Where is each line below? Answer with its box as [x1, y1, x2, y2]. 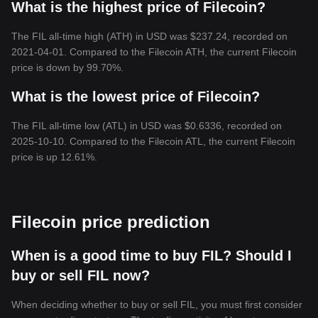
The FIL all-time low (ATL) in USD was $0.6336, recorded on [11, 120, 282, 131]
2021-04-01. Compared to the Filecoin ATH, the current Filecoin [11, 46, 297, 57]
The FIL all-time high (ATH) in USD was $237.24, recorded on [11, 31, 287, 42]
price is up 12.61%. [11, 151, 97, 163]
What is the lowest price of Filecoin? [11, 89, 260, 104]
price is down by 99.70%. [11, 62, 124, 73]
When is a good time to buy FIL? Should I [11, 248, 292, 263]
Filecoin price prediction [11, 212, 210, 231]
